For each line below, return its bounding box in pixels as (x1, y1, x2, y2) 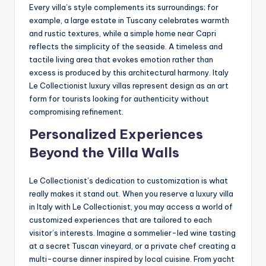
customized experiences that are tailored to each (29, 214, 212, 224)
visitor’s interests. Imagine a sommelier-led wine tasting (29, 227, 236, 237)
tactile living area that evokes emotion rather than (29, 54, 213, 64)
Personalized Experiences (29, 125, 203, 142)
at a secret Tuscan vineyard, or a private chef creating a (29, 240, 236, 251)
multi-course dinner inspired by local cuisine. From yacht (29, 254, 235, 264)
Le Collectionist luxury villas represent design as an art (29, 80, 229, 90)
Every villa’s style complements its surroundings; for (29, 2, 218, 12)
